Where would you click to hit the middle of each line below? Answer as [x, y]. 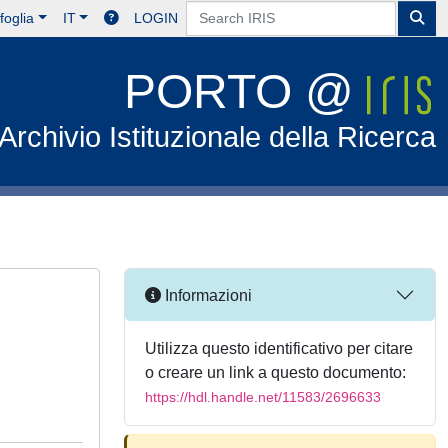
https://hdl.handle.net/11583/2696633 [263, 397]
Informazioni [206, 295]
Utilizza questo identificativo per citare [279, 348]
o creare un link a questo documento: [275, 372]
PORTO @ [246, 91]
